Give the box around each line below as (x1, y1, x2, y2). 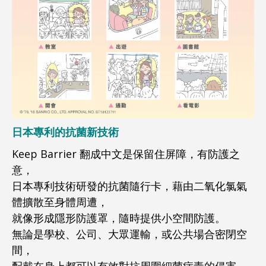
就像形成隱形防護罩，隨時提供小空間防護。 (12, 210, 226, 225)
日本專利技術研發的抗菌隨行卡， (12, 178, 172, 193)
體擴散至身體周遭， (12, 194, 108, 209)
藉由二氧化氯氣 (172, 178, 247, 193)
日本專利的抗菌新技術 (12, 124, 119, 139)
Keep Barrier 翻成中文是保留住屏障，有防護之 (12, 146, 240, 161)
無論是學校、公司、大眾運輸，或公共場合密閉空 (12, 226, 247, 241)
